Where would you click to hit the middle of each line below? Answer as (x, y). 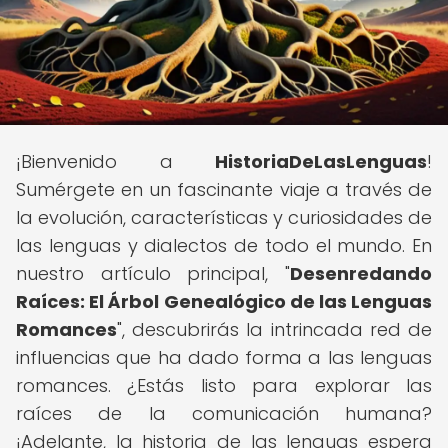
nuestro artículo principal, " (153, 273)
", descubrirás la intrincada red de (274, 329)
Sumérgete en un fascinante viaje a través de (224, 189)
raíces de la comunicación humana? (224, 413)
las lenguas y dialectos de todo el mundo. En (224, 245)
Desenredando (361, 273)
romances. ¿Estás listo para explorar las (224, 385)
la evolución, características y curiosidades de (224, 217)
